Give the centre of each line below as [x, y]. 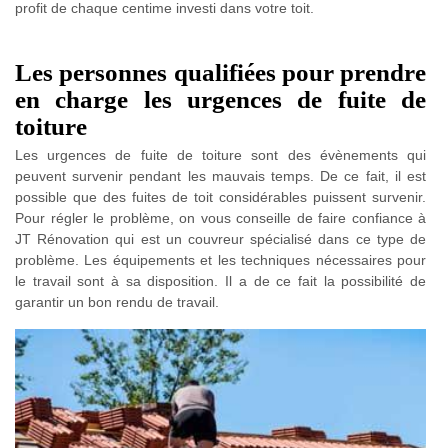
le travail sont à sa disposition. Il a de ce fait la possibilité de [220, 280]
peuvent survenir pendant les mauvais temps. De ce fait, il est [220, 175]
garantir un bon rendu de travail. [117, 301]
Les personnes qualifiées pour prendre [220, 72]
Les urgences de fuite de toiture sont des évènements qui [220, 154]
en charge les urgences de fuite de [220, 99]
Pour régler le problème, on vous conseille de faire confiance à [220, 217]
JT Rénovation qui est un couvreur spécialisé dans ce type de [220, 238]
